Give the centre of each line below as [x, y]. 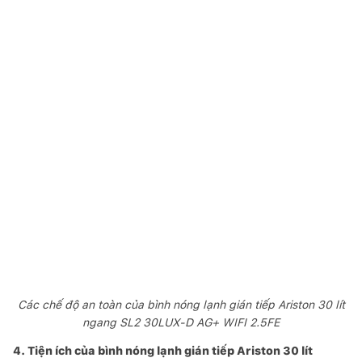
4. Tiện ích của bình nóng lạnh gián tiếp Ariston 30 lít [163, 350]
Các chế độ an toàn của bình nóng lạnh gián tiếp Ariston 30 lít [181, 304]
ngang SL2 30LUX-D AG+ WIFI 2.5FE [181, 322]
